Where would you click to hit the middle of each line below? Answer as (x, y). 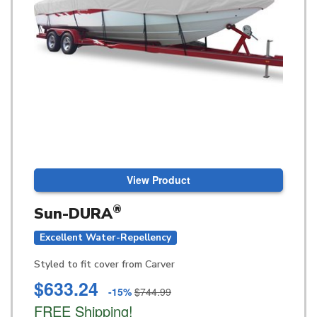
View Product (158, 180)
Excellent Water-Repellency (106, 237)
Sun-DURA (73, 214)
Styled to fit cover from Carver (104, 265)
